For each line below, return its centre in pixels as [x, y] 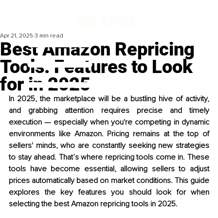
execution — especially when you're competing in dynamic [109, 122]
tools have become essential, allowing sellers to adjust [109, 169]
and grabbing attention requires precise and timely [109, 111]
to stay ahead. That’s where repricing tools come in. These [109, 157]
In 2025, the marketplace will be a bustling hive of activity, [109, 99]
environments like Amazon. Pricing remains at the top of [109, 134]
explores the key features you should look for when [109, 192]
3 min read [49, 36]
